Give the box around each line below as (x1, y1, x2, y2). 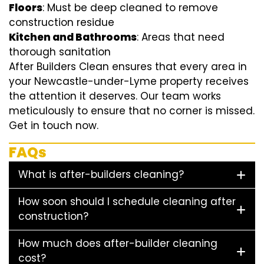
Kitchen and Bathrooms (9, 30, 137, 45)
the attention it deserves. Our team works (9, 89, 221, 104)
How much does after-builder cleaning (18, 236, 217, 251)
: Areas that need (137, 30, 225, 45)
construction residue (9, 15, 114, 30)
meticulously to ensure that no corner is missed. (9, 104, 255, 118)
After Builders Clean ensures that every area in (9, 60, 247, 74)
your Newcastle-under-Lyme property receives (9, 74, 249, 89)
